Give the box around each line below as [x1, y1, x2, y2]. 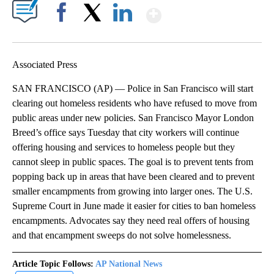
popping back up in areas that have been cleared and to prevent [12, 171, 254, 182]
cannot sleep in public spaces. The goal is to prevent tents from [12, 157, 253, 168]
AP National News [95, 259, 162, 269]
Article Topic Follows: [12, 259, 94, 269]
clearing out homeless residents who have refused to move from [12, 98, 257, 109]
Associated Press [12, 59, 77, 70]
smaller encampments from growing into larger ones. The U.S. [12, 186, 253, 197]
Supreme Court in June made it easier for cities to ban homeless [12, 201, 256, 212]
